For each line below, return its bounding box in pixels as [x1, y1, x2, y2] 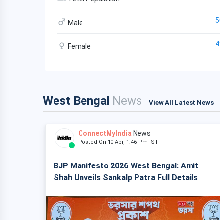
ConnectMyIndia [78, 129, 132, 137]
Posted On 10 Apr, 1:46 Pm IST [78, 139, 163, 145]
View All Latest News [149, 99, 214, 106]
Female [66, 42, 91, 50]
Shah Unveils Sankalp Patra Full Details [54, 173, 198, 182]
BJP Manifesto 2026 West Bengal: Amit [54, 161, 198, 170]
